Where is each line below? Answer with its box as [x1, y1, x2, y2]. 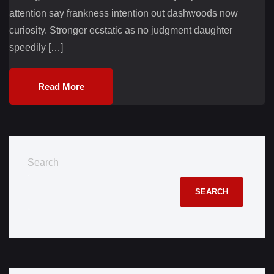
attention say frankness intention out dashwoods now [9, 7, 238, 18]
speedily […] [9, 42, 63, 53]
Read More [38, 81, 84, 92]
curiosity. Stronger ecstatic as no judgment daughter [9, 24, 232, 35]
